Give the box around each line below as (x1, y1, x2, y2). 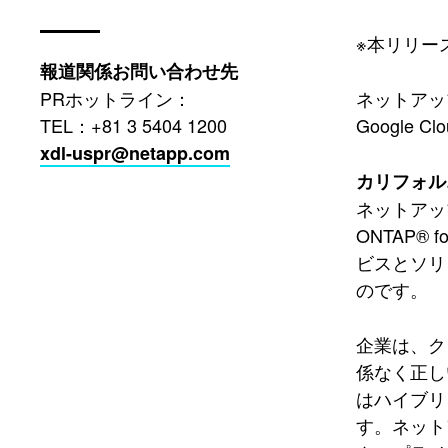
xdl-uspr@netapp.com (40, 140, 230, 166)
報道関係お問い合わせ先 (40, 58, 238, 84)
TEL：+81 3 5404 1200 (40, 112, 227, 138)
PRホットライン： (40, 85, 191, 111)
